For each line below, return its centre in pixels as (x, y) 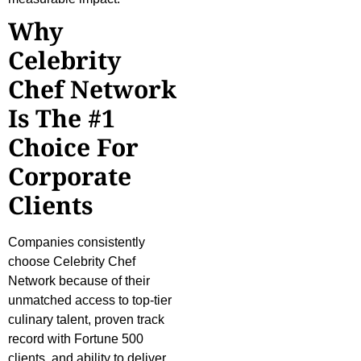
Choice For (73, 147)
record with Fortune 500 (76, 339)
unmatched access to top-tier (90, 301)
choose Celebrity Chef (72, 262)
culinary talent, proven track (86, 320)
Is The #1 (62, 118)
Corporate (70, 176)
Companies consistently (77, 243)
